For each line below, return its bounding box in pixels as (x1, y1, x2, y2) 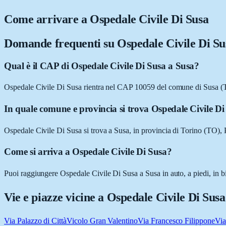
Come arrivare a (4, 12, 90, 26)
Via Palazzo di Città (4, 216, 67, 225)
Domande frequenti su (4, 36, 117, 50)
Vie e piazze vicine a (4, 191, 107, 204)
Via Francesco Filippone (138, 216, 215, 225)
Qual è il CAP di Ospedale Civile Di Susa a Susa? (4, 60, 199, 71)
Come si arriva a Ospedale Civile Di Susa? (4, 146, 172, 157)
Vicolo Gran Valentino (67, 216, 138, 225)
